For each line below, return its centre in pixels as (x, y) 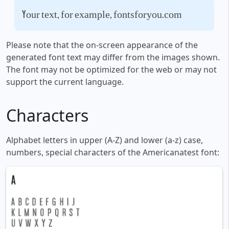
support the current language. (65, 82)
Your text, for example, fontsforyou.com (102, 14)
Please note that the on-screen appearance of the (102, 45)
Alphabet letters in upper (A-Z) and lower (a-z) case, (105, 140)
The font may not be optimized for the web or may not (111, 70)
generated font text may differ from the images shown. (113, 58)
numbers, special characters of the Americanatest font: (113, 153)
